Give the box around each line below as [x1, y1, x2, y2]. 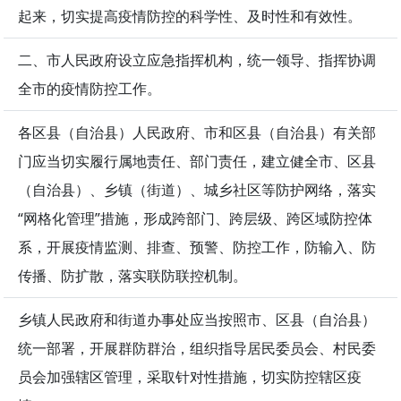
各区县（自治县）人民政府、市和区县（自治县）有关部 [18, 123, 376, 143]
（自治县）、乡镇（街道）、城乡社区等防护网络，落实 [18, 180, 376, 200]
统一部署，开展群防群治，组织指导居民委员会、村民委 [18, 338, 376, 359]
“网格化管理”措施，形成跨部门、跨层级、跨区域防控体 [18, 209, 372, 229]
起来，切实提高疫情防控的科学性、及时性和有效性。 [18, 6, 362, 27]
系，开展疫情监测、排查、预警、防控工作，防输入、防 [18, 237, 376, 258]
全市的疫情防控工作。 [18, 79, 161, 99]
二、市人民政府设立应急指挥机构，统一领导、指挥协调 [18, 50, 376, 71]
